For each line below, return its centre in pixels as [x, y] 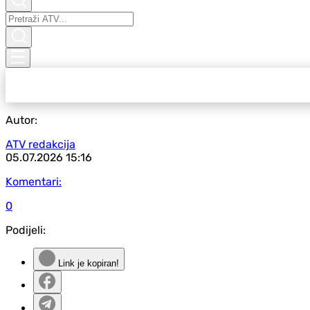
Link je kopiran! [87, 263]
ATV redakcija [40, 144]
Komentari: [34, 182]
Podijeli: [26, 230]
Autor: [21, 120]
